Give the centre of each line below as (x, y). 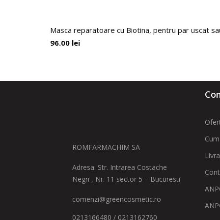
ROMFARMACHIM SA (106, 147)
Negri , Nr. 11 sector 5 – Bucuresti (126, 179)
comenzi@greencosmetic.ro (117, 199)
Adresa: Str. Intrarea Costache (120, 167)
